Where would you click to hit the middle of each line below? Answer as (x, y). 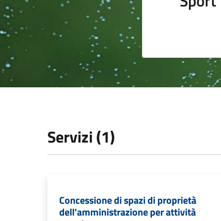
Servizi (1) (81, 137)
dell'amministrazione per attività (128, 212)
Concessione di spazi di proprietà (128, 200)
